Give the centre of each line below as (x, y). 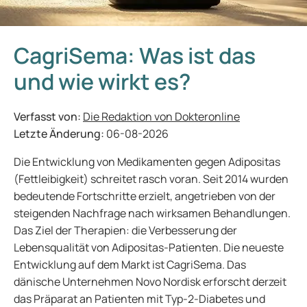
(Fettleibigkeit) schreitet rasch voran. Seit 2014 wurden (151, 179)
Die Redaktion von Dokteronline (161, 116)
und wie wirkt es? (102, 82)
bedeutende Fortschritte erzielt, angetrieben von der (145, 196)
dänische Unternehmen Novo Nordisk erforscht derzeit (150, 282)
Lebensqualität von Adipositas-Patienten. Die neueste (149, 247)
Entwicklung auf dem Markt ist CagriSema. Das (130, 265)
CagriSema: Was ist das (135, 56)
